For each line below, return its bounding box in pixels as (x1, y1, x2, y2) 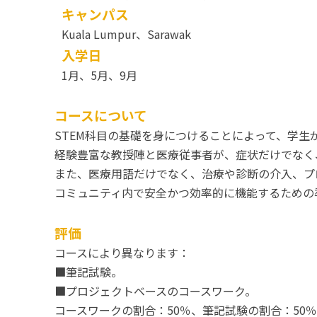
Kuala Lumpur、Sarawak (62, 25, 191, 42)
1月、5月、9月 (62, 67, 137, 83)
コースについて (54, 105, 147, 125)
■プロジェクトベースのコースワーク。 (54, 282, 256, 299)
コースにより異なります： (54, 244, 190, 261)
